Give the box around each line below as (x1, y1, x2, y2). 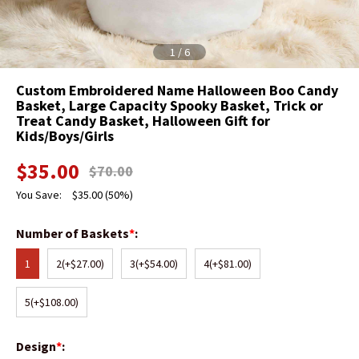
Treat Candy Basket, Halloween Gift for (16, 111, 270, 130)
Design (16, 338, 56, 354)
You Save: (16, 188, 64, 202)
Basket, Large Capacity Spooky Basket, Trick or (16, 96, 323, 115)
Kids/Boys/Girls (16, 127, 114, 145)
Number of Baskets (16, 225, 129, 241)
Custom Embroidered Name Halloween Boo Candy (16, 81, 338, 99)
